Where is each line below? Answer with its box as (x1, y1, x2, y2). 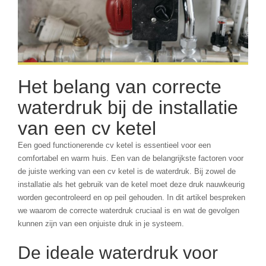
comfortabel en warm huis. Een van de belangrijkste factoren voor (18, 154, 243, 163)
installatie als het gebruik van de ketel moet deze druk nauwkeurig (18, 180, 245, 189)
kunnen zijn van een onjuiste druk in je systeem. (18, 219, 184, 229)
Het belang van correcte (18, 76, 221, 98)
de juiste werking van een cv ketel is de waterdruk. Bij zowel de (18, 167, 236, 176)
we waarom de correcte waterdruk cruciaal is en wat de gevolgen (18, 206, 239, 216)
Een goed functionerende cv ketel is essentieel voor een (18, 141, 211, 150)
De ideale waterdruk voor (18, 243, 218, 263)
